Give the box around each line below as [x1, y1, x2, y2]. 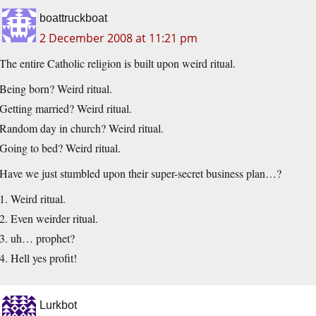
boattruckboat [39, 12, 107, 25]
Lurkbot [39, 299, 77, 312]
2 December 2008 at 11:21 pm [39, 30, 197, 47]
